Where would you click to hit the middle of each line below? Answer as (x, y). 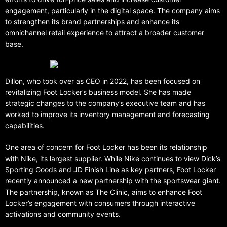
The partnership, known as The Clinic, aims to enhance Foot (104, 192)
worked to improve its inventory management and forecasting (107, 115)
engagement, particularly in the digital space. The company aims (112, 11)
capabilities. (25, 126)
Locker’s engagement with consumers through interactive (100, 203)
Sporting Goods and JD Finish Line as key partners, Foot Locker (110, 170)
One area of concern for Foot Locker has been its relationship (106, 147)
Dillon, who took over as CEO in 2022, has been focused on (103, 81)
